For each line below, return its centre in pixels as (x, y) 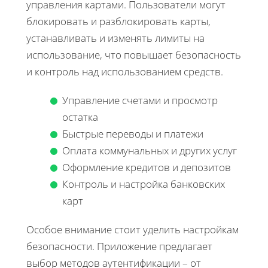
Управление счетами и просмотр (140, 100)
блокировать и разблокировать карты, (118, 21)
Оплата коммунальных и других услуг (150, 150)
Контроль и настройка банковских (144, 184)
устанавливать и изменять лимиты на (115, 38)
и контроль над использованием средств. (125, 71)
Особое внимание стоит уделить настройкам (133, 229)
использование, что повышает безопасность (134, 54)
